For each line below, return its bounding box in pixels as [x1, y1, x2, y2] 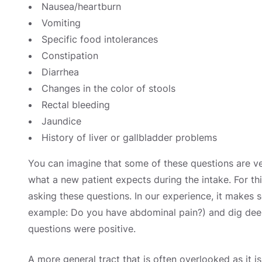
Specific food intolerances [42, 33, 158, 45]
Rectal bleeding [42, 98, 110, 111]
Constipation [42, 49, 98, 61]
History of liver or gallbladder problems [42, 131, 217, 143]
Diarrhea [42, 65, 79, 78]
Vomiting [42, 16, 81, 29]
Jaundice [42, 115, 81, 127]
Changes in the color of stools [42, 82, 175, 94]
